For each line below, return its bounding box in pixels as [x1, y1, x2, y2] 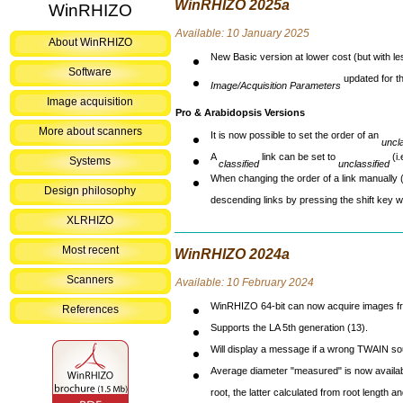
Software [68, 66, 112, 79]
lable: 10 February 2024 [196, 276, 314, 289]
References [61, 303, 119, 317]
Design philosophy [44, 184, 136, 198]
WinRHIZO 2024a [175, 246, 290, 262]
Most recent [61, 244, 119, 257]
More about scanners [38, 125, 142, 139]
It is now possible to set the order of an [210, 130, 381, 150]
